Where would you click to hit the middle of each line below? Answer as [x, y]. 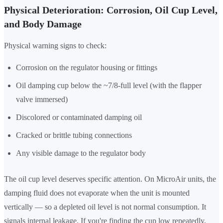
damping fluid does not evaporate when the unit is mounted [97, 193]
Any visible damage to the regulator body [81, 153]
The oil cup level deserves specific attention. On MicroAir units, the [110, 179]
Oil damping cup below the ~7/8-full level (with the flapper [109, 86]
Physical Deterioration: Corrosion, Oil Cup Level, [111, 10]
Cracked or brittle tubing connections [74, 135]
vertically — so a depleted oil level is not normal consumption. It [105, 207]
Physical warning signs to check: [55, 46]
